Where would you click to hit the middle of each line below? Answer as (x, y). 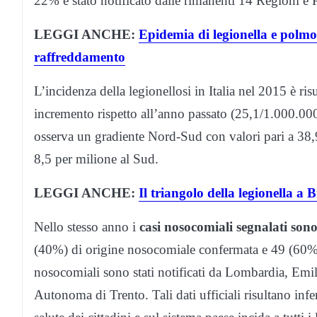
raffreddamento (80, 57)
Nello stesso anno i (87, 227)
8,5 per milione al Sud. (96, 159)
